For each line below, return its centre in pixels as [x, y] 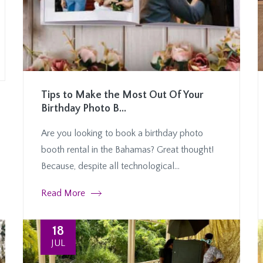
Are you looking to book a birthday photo [122, 134]
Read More [63, 193]
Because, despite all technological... [110, 166]
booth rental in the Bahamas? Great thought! [127, 150]
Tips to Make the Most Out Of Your [122, 95]
